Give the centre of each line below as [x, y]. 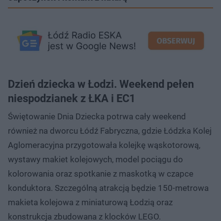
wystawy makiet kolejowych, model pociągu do [95, 159]
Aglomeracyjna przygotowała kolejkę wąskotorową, [104, 145]
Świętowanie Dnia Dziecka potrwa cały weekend [97, 116]
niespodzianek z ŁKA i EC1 [72, 98]
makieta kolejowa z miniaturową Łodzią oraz [90, 202]
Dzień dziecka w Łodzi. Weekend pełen [101, 84]
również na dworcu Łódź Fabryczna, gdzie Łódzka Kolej [110, 130]
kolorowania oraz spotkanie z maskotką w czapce [101, 173]
